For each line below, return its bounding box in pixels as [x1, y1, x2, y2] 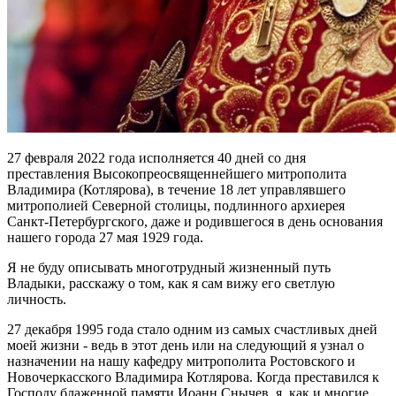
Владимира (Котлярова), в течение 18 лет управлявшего [7, 182, 346, 198]
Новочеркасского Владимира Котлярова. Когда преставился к [7, 369, 379, 385]
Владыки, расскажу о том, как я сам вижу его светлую [7, 276, 335, 292]
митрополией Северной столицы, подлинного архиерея [7, 198, 345, 214]
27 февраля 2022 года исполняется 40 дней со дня [7, 150, 306, 166]
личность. [7, 292, 66, 308]
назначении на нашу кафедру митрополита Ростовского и [7, 354, 355, 369]
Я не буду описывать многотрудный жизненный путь [7, 260, 331, 276]
